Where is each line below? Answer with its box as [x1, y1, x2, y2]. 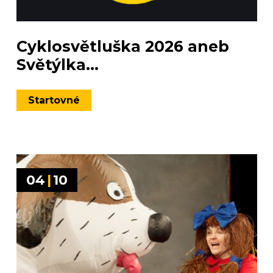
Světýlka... [16, 55, 99, 74]
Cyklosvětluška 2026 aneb [16, 37, 229, 55]
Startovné [27, 94, 80, 106]
